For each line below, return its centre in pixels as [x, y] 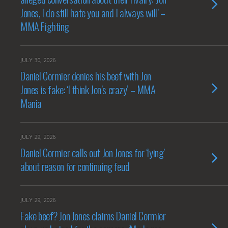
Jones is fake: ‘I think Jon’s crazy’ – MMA [88, 89]
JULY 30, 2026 [38, 60]
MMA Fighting [45, 26]
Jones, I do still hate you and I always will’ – [93, 12]
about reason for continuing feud [75, 166]
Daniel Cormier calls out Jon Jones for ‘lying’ [93, 152]
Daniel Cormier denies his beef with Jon [86, 76]
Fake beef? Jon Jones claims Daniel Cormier [93, 216]
